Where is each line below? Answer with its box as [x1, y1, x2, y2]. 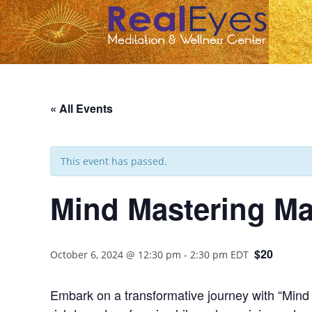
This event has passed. [61, 154, 167, 168]
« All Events [50, 100, 113, 116]
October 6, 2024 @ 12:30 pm [50, 247, 181, 261]
